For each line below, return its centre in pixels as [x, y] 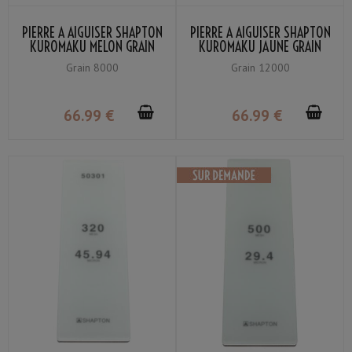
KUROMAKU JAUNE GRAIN [260, 46]
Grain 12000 [260, 67]
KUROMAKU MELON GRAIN [92, 46]
